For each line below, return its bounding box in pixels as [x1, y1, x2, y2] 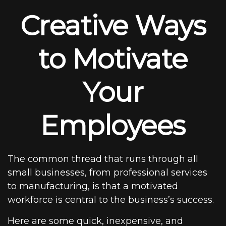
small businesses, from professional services [8, 167, 207, 178]
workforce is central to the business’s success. [8, 194, 214, 205]
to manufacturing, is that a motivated [8, 181, 178, 192]
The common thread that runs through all [8, 153, 198, 164]
